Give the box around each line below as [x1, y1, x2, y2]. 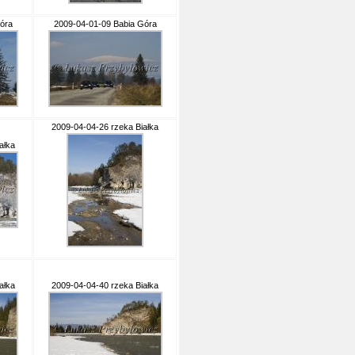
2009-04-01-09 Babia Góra [53, 19, 157, 29]
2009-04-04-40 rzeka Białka [52, 281, 158, 290]
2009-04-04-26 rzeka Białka [52, 122, 158, 132]
